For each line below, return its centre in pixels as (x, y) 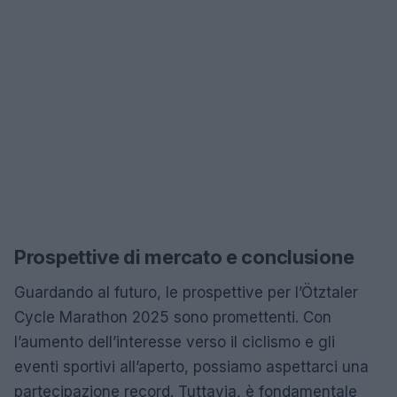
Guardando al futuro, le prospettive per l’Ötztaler (186, 292)
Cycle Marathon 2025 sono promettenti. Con (173, 317)
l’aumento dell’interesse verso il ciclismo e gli (175, 342)
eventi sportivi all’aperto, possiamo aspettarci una (191, 366)
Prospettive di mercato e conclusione (184, 257)
